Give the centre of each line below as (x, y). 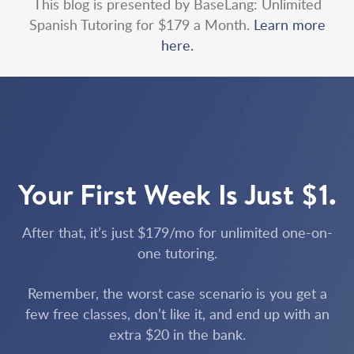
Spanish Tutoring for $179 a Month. (141, 25)
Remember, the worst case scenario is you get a (177, 294)
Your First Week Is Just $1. (177, 195)
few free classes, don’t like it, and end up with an (177, 314)
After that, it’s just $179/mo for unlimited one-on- (177, 233)
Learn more (289, 25)
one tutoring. (177, 253)
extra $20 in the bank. (177, 335)
